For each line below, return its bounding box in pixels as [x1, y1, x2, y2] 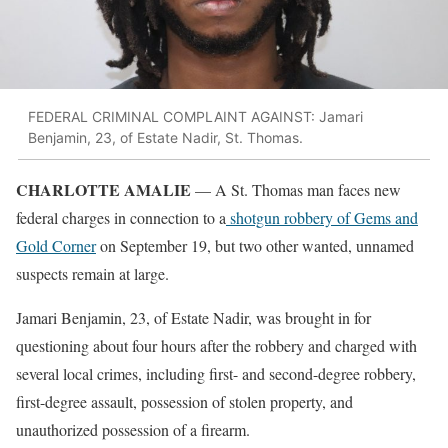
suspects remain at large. [16, 262, 169, 284]
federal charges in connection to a [16, 206, 226, 228]
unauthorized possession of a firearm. [16, 418, 250, 440]
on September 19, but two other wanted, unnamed [96, 234, 414, 256]
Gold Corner [16, 234, 96, 256]
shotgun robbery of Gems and [226, 206, 418, 228]
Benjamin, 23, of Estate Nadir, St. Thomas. [28, 129, 303, 147]
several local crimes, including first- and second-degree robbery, [16, 362, 416, 384]
